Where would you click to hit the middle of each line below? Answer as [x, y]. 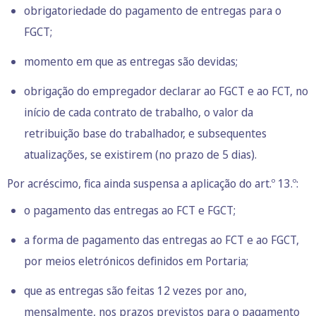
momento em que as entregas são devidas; [131, 61]
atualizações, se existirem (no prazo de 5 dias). [140, 154]
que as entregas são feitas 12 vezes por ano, [135, 290]
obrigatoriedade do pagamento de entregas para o [153, 10]
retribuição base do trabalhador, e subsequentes [145, 133]
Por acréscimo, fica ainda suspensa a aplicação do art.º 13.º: [153, 183]
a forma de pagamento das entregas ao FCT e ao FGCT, [162, 239]
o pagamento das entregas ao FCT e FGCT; [130, 210]
